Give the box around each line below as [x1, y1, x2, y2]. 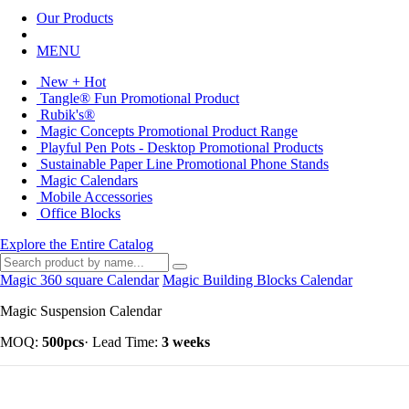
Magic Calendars [37, 173, 138, 188]
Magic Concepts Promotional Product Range [37, 123, 298, 139]
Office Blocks [37, 205, 121, 221]
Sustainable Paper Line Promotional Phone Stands [37, 156, 329, 172]
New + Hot [37, 74, 106, 89]
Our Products [37, 10, 113, 26]
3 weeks [162, 334, 210, 350]
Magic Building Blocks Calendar [163, 272, 352, 288]
